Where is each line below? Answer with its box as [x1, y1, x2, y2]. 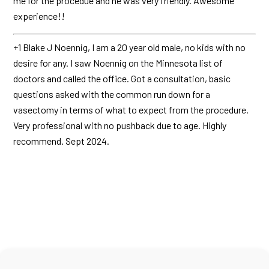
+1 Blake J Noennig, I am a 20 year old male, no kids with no [13, 41, 246, 53]
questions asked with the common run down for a [13, 88, 211, 100]
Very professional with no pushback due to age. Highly [13, 119, 227, 131]
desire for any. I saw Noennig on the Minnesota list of [13, 57, 223, 68]
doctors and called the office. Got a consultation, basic [13, 73, 231, 84]
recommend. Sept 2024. [13, 135, 110, 147]
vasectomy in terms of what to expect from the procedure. [13, 104, 249, 115]
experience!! [13, 10, 65, 22]
